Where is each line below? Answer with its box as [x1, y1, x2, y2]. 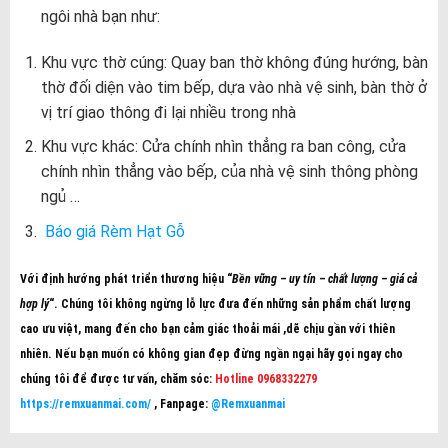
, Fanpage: [153, 396, 211, 411]
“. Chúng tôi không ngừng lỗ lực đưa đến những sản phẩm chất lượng [48, 296, 411, 311]
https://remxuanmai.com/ [19, 396, 154, 411]
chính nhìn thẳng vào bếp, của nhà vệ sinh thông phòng [40, 162, 418, 182]
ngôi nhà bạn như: [40, 6, 160, 26]
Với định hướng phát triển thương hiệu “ [19, 271, 232, 286]
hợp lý [19, 296, 49, 311]
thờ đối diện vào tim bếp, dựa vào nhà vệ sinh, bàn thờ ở [40, 77, 427, 97]
